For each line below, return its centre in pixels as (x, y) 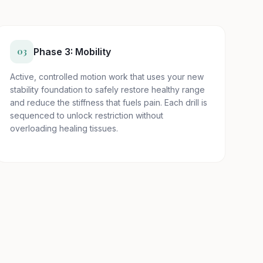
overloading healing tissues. (64, 128)
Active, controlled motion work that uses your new (107, 77)
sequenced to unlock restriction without (87, 115)
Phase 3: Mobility (72, 52)
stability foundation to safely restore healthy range (107, 90)
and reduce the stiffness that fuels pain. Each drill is (109, 102)
